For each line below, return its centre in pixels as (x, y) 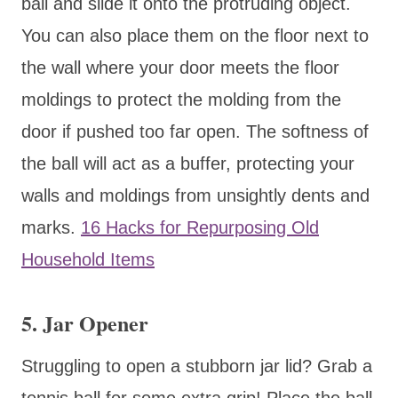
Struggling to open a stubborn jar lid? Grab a (197, 366)
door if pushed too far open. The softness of (195, 131)
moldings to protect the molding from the (181, 99)
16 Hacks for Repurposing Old (200, 227)
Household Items (88, 259)
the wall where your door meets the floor (180, 67)
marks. (51, 227)
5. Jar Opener (85, 322)
